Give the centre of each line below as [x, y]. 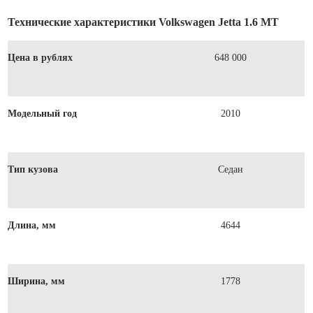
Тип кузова [33, 169]
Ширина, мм [37, 281]
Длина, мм [32, 225]
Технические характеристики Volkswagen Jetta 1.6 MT [144, 22]
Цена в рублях [41, 57]
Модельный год [43, 113]
